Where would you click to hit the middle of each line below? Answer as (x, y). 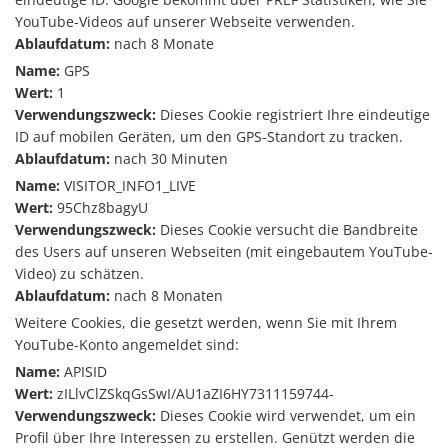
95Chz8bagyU (100, 207)
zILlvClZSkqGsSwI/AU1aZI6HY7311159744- (193, 393)
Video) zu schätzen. (79, 273)
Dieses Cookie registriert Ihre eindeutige (293, 114)
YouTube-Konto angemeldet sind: (127, 344)
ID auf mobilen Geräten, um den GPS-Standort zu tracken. (209, 136)
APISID (83, 371)
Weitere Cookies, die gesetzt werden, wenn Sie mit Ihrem (206, 322)
